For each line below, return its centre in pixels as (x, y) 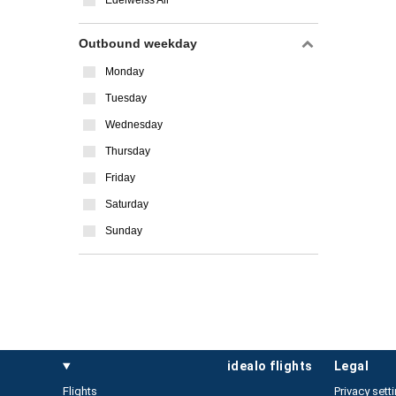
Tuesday (126, 98)
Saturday (127, 204)
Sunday (124, 231)
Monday (125, 72)
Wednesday (134, 125)
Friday (120, 178)
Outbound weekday (138, 43)
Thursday (128, 151)
